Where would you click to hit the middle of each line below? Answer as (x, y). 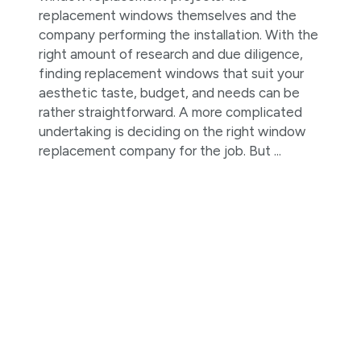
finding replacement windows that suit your (171, 73)
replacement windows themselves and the (167, 15)
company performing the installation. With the (178, 35)
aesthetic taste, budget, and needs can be (169, 93)
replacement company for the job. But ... (160, 151)
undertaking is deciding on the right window (172, 131)
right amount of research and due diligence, (170, 54)
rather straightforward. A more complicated (170, 112)
